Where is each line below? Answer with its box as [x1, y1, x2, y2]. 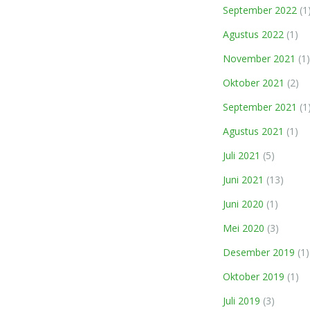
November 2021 [223, 52, 295, 65]
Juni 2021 [223, 173, 264, 186]
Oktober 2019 [223, 270, 284, 283]
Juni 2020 [223, 197, 264, 210]
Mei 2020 [223, 221, 264, 235]
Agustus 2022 [223, 28, 284, 41]
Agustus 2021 [223, 125, 284, 138]
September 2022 [223, 3, 297, 17]
